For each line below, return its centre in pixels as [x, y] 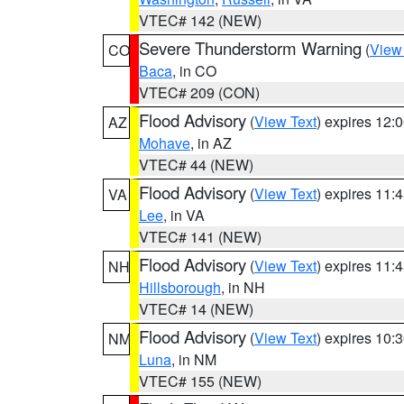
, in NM [194, 359]
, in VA [184, 215]
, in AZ [211, 143]
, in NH [243, 287]
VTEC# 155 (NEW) [200, 381]
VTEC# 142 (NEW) [200, 20]
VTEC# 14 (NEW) [196, 309]
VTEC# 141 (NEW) [200, 237]
